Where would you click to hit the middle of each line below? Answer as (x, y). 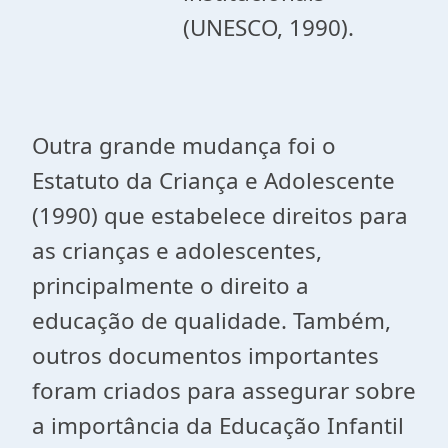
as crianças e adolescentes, (177, 250)
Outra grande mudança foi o (184, 145)
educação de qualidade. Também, (211, 320)
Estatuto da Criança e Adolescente (213, 180)
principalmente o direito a (170, 285)
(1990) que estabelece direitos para (220, 215)
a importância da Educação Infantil (218, 425)
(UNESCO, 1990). (269, 27)
